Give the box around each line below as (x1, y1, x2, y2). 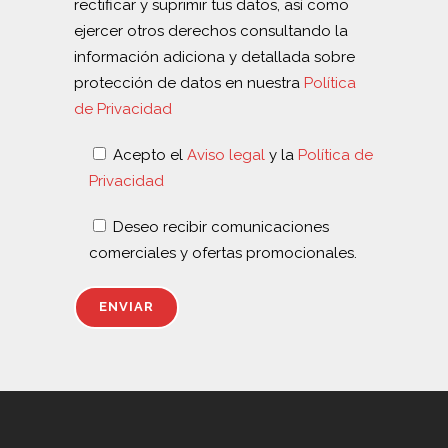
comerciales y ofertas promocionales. (89, 243, 357, 262)
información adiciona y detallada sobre (74, 47, 355, 66)
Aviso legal (187, 145, 265, 164)
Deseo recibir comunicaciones (113, 217, 329, 236)
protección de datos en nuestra (74, 73, 300, 92)
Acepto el (113, 145, 187, 164)
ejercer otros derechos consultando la (74, 21, 348, 40)
